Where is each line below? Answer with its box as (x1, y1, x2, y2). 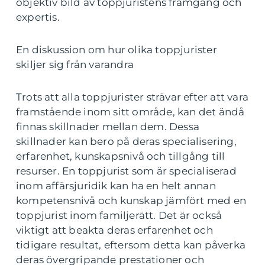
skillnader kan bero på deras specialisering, (16, 135, 237, 148)
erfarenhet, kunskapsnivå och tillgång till (16, 150, 225, 163)
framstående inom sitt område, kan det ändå (16, 106, 245, 118)
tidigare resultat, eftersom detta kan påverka (16, 239, 246, 251)
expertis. (16, 11, 60, 24)
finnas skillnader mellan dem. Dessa (16, 121, 199, 133)
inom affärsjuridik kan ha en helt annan (16, 180, 216, 192)
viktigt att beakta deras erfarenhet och (16, 224, 213, 237)
